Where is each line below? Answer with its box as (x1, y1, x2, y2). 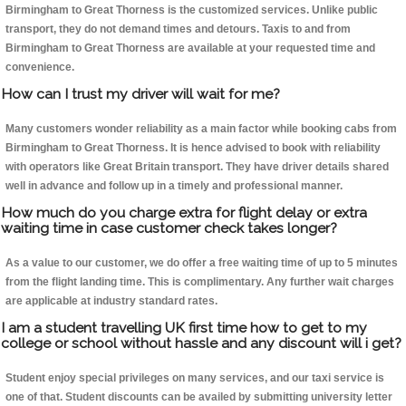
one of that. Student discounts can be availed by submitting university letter (5, 391, 392, 404)
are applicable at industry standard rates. (5, 295, 217, 308)
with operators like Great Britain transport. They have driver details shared (5, 160, 389, 174)
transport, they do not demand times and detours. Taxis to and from (5, 23, 351, 36)
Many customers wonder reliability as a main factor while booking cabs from (5, 122, 397, 136)
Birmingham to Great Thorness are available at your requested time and (5, 42, 375, 55)
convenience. (5, 61, 74, 74)
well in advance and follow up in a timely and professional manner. (5, 179, 343, 193)
